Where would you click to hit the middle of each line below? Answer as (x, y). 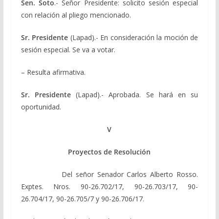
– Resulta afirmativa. (53, 72)
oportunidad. (41, 107)
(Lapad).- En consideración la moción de (133, 37)
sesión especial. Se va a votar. (68, 49)
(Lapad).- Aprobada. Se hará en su (134, 94)
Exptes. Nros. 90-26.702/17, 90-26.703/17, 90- (109, 186)
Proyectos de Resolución (109, 152)
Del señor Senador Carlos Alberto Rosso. (109, 174)
